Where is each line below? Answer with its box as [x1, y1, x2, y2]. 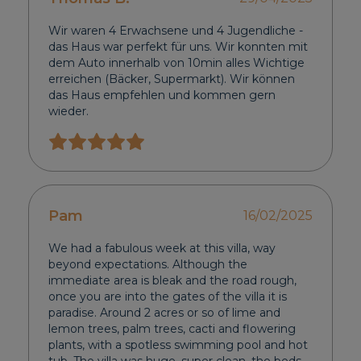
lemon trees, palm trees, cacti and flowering [48, 322, 297, 337]
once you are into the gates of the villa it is [48, 289, 288, 305]
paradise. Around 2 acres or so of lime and [48, 305, 281, 321]
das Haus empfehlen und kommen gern [48, 88, 276, 103]
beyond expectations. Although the [48, 257, 248, 272]
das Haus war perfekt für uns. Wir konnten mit [48, 39, 309, 55]
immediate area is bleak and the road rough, [48, 273, 297, 288]
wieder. [48, 104, 89, 119]
